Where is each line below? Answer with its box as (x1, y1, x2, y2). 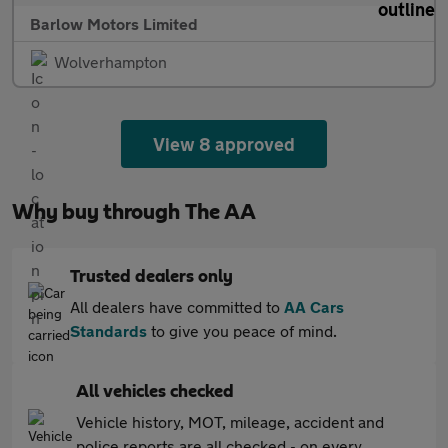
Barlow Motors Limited (30, 14, 198, 33)
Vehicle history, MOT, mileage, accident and (76, 412, 384, 431)
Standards (70, 321, 147, 340)
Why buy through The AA (12, 201, 256, 223)
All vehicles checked (76, 383, 234, 401)
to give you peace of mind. (147, 321, 337, 340)
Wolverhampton (54, 52, 167, 71)
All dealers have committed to (70, 297, 284, 316)
